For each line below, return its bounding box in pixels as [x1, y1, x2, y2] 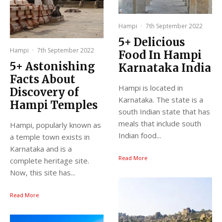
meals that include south [118, 118, 201, 129]
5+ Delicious [118, 35, 185, 50]
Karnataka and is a [10, 144, 72, 154]
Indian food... [118, 130, 161, 141]
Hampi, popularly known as [10, 120, 101, 130]
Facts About [10, 72, 75, 87]
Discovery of [10, 85, 79, 100]
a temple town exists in [10, 132, 90, 142]
